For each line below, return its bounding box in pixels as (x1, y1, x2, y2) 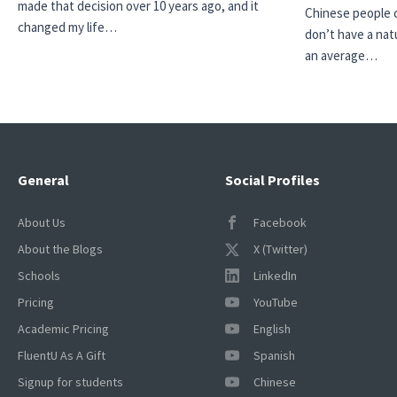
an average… (305, 46, 378, 64)
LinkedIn (253, 268, 297, 284)
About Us (18, 214, 66, 231)
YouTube (253, 294, 298, 311)
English (253, 321, 291, 338)
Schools (18, 268, 60, 284)
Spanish (253, 347, 295, 364)
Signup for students (18, 374, 123, 391)
